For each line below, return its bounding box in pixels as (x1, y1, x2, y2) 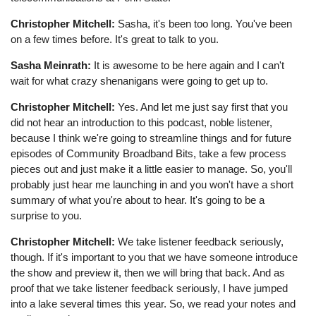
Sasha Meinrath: (11, 59, 92, 72)
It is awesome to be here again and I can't (91, 59, 285, 72)
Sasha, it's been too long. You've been (115, 17, 293, 30)
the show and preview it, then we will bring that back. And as (11, 267, 286, 279)
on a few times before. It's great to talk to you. (11, 32, 219, 45)
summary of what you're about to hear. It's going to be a (11, 194, 265, 207)
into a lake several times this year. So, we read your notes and (11, 298, 296, 310)
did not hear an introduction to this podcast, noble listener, (11, 116, 273, 129)
